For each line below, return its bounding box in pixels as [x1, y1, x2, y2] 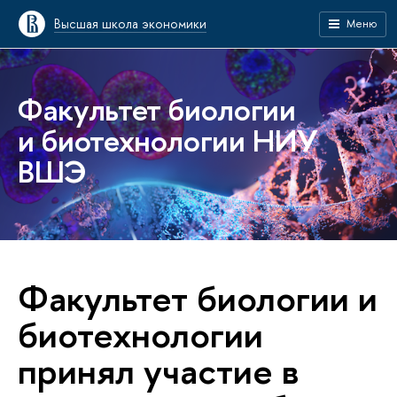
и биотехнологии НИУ [18, 120, 318, 161]
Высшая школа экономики [54, 15, 206, 32]
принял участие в [18, 346, 300, 395]
